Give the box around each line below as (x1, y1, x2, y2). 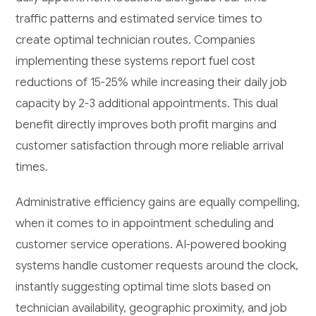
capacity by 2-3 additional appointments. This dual (16, 95, 279, 111)
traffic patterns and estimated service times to (16, 11, 263, 26)
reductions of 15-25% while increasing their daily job (16, 74, 288, 90)
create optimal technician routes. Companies (16, 32, 256, 47)
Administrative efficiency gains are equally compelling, (16, 194, 300, 209)
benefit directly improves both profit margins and (16, 116, 277, 132)
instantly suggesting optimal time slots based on (16, 279, 272, 294)
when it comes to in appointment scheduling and (16, 215, 274, 231)
